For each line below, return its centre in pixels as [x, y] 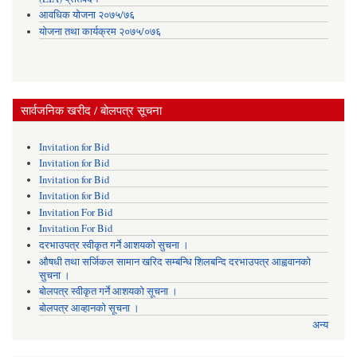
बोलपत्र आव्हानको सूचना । [89, 308]
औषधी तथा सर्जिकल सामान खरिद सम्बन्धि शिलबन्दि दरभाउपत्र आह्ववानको [175, 261]
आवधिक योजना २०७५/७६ [86, 15]
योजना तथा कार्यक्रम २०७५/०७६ [100, 31]
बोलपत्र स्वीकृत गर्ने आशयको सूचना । [108, 292]
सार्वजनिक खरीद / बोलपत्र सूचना [91, 110]
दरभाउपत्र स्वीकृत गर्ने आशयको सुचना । [114, 245]
